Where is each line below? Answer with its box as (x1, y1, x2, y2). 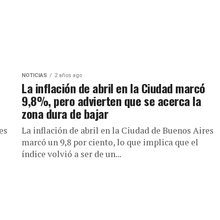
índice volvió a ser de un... (22, 148, 121, 160)
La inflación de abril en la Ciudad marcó (22, 79, 205, 97)
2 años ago (55, 72, 82, 79)
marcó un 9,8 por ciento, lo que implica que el (22, 137, 198, 148)
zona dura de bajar (22, 105, 109, 122)
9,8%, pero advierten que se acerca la (22, 92, 201, 110)
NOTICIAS (22, 72, 47, 79)
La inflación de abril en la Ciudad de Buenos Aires (22, 125, 214, 136)
